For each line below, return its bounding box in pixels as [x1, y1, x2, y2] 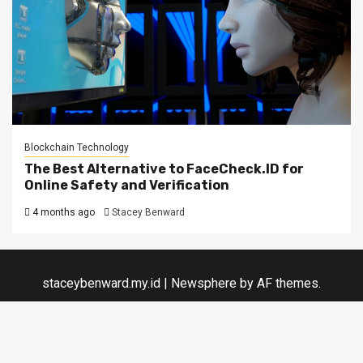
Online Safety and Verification [24, 177, 229, 193]
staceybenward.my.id [42, 275, 164, 291]
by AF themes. [237, 275, 321, 291]
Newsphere [171, 275, 237, 291]
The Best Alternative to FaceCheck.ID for [24, 160, 304, 177]
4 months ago [30, 206, 95, 218]
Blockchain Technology [24, 141, 129, 153]
